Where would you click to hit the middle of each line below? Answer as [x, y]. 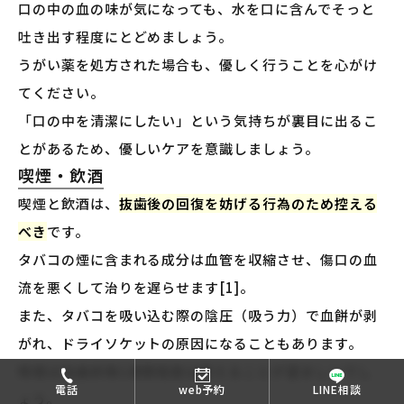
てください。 [61, 93]
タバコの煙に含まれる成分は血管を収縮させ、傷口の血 [198, 260]
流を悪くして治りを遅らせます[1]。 [136, 288]
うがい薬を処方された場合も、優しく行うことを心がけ [198, 65]
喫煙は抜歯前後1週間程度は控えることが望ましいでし [195, 372]
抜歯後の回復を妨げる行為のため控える [248, 204]
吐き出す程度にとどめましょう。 [126, 37]
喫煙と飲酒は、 [69, 204]
